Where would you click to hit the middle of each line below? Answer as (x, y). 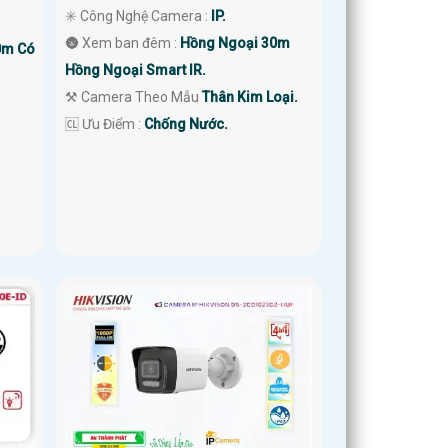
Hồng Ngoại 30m (235, 42)
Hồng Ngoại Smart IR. (136, 69)
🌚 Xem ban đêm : (123, 42)
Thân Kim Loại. (250, 96)
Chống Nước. (186, 123)
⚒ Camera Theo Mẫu (134, 96)
